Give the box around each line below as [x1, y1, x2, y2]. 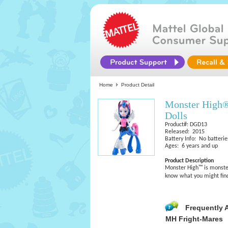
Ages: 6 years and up [165, 143, 218, 149]
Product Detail [121, 82, 154, 88]
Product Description [165, 158, 214, 164]
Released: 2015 [165, 129, 205, 135]
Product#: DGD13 [165, 122, 207, 128]
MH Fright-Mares [165, 215, 223, 223]
